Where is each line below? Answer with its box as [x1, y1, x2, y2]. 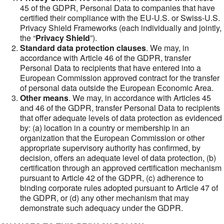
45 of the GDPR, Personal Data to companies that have [20, 2, 215, 13]
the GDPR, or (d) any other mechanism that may [20, 192, 189, 203]
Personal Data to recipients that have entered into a [20, 62, 201, 73]
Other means [20, 92, 68, 103]
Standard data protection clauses [20, 42, 146, 53]
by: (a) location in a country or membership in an [20, 122, 189, 133]
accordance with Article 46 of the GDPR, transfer [20, 52, 191, 63]
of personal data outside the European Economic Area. [20, 82, 213, 93]
